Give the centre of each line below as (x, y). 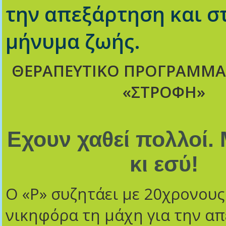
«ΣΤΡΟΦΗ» (164, 92)
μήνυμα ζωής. (73, 41)
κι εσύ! (164, 164)
